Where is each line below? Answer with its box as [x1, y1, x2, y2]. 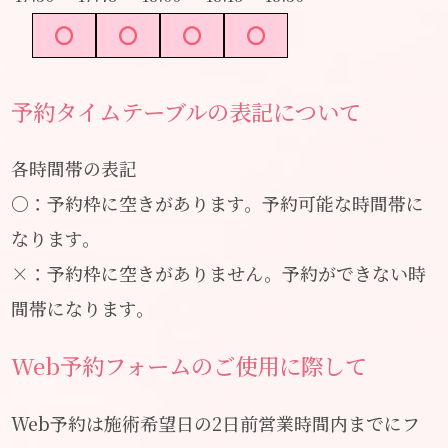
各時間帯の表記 [11, 154, 138, 181]
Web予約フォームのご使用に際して [11, 349, 368, 382]
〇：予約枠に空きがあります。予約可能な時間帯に [11, 189, 425, 216]
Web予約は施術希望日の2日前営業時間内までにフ [11, 409, 421, 436]
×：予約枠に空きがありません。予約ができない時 [11, 259, 427, 286]
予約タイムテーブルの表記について [11, 94, 362, 127]
